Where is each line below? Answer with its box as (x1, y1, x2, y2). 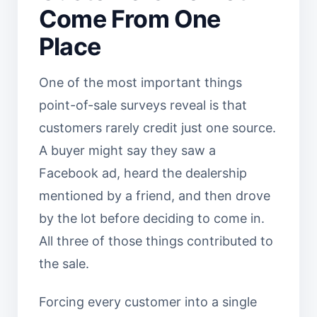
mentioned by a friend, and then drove (39, 188, 270, 203)
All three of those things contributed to (39, 234, 273, 248)
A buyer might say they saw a (39, 143, 216, 158)
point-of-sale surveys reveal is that (39, 98, 247, 113)
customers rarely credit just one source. (39, 120, 276, 135)
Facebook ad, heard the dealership (39, 166, 247, 180)
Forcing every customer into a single (39, 294, 257, 309)
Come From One (39, 4, 221, 33)
